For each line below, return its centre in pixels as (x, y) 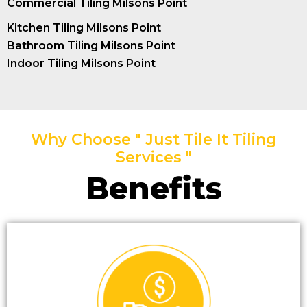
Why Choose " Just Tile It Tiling (153, 139)
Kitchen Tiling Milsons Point (84, 27)
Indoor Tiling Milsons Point (81, 63)
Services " (153, 157)
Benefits (153, 188)
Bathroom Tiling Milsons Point (91, 45)
